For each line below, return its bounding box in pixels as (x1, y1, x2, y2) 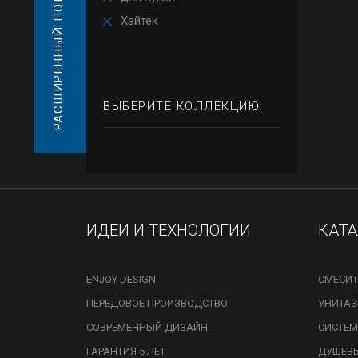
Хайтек (121, 14, 158, 28)
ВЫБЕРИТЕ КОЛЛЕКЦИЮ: (103, 99, 264, 113)
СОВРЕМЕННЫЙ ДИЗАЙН (86, 321, 208, 333)
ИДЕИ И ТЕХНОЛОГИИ (86, 221, 251, 240)
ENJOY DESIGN (86, 273, 156, 285)
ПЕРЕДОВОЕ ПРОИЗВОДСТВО (86, 297, 228, 309)
